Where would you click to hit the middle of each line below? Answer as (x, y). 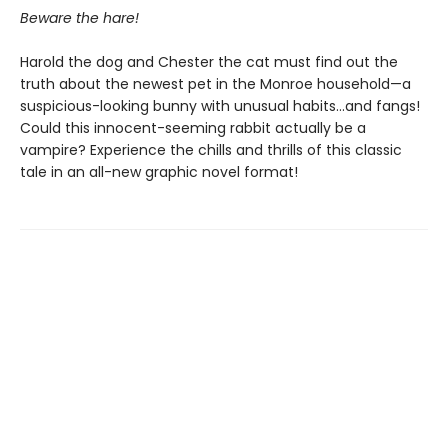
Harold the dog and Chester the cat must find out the (209, 62)
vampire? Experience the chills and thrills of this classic (211, 150)
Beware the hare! (79, 18)
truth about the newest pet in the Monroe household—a (215, 84)
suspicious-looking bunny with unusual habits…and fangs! (220, 106)
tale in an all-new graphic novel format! (159, 172)
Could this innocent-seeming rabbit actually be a (193, 128)
